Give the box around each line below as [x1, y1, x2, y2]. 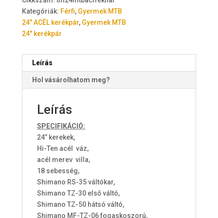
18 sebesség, [36, 166, 79, 175]
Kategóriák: [21, 7, 59, 15]
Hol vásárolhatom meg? [32, 75, 110, 84]
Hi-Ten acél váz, [36, 144, 89, 152]
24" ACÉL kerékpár [21, 18, 79, 26]
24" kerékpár [21, 29, 62, 37]
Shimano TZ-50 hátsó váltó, [36, 200, 124, 208]
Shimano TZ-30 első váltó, [36, 189, 120, 197]
